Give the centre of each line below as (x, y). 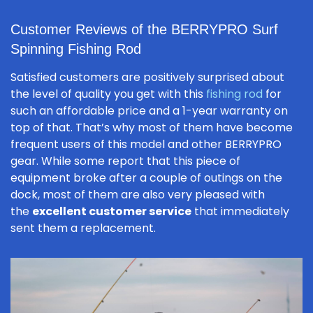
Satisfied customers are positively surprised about (147, 77)
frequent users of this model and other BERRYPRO (146, 144)
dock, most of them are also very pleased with (138, 194)
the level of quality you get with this (108, 94)
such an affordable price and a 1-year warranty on (149, 110)
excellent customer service (112, 211)
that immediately (240, 211)
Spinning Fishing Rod (76, 49)
